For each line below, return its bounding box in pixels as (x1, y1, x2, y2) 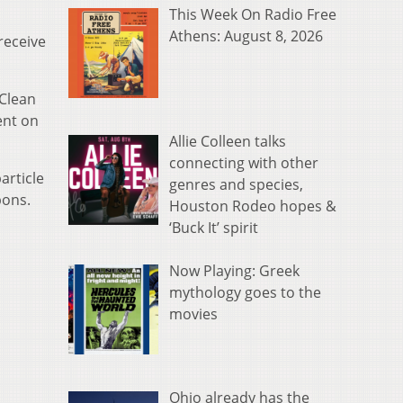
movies (169, 304, 218, 325)
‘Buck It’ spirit (169, 218, 258, 238)
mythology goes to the (169, 282, 321, 303)
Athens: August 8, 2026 (169, 26, 323, 47)
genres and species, (169, 175, 303, 195)
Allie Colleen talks (169, 131, 286, 152)
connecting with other (169, 153, 318, 174)
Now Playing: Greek (169, 261, 300, 282)
